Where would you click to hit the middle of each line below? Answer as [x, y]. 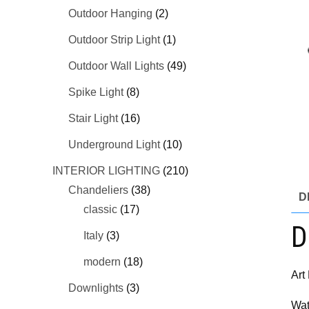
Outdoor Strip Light [114, 39]
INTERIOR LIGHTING [107, 170]
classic [101, 209]
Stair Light [93, 118]
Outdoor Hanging [110, 13]
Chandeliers [98, 190]
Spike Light [96, 92]
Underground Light [114, 144]
